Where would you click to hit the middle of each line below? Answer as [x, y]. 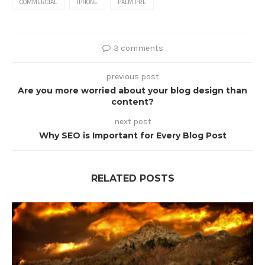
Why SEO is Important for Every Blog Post [132, 135]
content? [132, 101]
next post [132, 121]
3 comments [138, 48]
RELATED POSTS [132, 178]
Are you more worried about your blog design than [132, 90]
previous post [132, 76]
